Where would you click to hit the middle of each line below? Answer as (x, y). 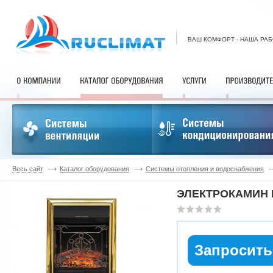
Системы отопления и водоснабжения (205, 169)
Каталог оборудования (94, 169)
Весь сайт (28, 169)
